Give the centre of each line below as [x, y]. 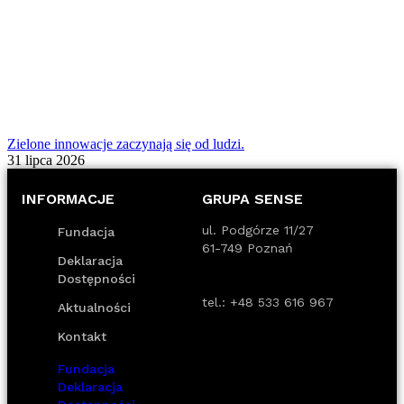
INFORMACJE [68, 198]
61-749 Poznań [248, 248]
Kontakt [82, 336]
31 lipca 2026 [46, 160]
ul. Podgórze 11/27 [258, 230]
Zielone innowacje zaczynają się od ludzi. [126, 143]
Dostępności [96, 278]
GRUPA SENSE [252, 198]
